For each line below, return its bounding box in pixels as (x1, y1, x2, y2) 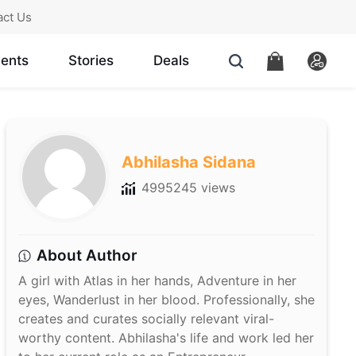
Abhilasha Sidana (122, 153, 257, 172)
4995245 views (141, 180, 236, 196)
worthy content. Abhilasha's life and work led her (17, 330, 314, 346)
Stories (68, 52, 114, 69)
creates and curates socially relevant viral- (17, 311, 274, 327)
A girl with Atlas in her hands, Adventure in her (17, 273, 296, 289)
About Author (36, 246, 137, 265)
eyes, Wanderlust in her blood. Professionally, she (17, 292, 315, 308)
